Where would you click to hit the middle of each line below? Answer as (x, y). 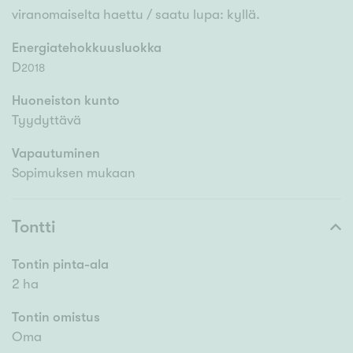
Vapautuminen (56, 154)
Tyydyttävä (46, 121)
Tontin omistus (56, 318)
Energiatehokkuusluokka (87, 48)
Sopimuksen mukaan (74, 173)
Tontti (33, 227)
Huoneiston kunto (66, 101)
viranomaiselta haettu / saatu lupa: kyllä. (136, 15)
